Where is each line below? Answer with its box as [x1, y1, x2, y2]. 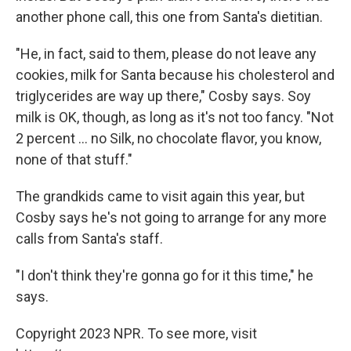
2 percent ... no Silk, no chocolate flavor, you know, [16, 130, 321, 147]
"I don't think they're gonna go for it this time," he [16, 267, 313, 284]
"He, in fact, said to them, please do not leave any [16, 45, 317, 62]
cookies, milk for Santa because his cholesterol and [16, 67, 335, 83]
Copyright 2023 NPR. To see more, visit [16, 325, 257, 342]
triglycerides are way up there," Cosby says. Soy [16, 88, 311, 104]
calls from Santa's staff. [16, 230, 163, 247]
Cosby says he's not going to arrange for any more [16, 209, 327, 226]
